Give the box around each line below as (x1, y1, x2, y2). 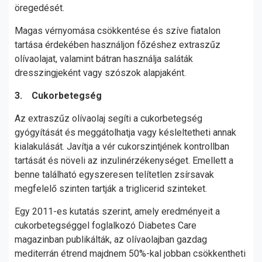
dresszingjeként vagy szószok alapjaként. (15, 67, 186, 78)
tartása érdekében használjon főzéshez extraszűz (15, 39, 220, 50)
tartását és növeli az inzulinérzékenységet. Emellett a (15, 155, 233, 166)
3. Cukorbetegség (15, 90, 102, 101)
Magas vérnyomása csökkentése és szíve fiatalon (15, 25, 220, 36)
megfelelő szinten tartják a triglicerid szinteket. (15, 183, 209, 194)
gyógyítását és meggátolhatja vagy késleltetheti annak (15, 127, 236, 138)
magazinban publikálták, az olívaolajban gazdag (15, 234, 207, 245)
